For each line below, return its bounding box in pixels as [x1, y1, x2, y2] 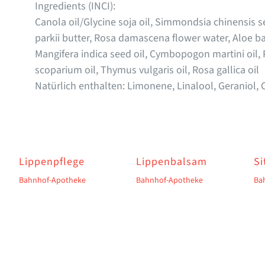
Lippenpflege [18, 154, 85, 170]
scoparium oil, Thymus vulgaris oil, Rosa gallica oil [34, 63, 259, 78]
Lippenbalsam [136, 154, 208, 170]
